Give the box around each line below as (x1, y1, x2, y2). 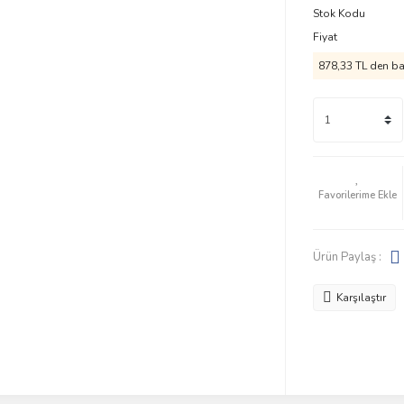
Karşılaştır (335, 290, 386, 305)
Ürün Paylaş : (312, 248, 381, 265)
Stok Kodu (312, 6, 365, 21)
